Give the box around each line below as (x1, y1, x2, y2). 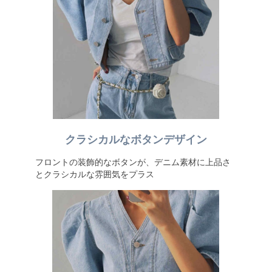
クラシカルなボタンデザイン (65, 134, 207, 146)
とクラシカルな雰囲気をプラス (35, 169, 154, 179)
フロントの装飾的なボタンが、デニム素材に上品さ (35, 157, 231, 167)
